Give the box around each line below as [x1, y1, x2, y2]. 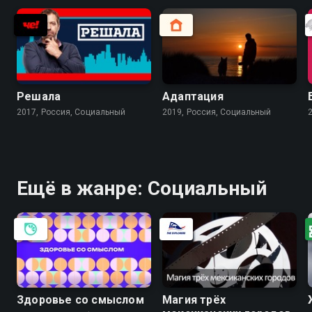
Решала [17, 89, 61, 103]
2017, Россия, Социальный [17, 107, 126, 117]
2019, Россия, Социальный [162, 107, 272, 117]
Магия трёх [162, 293, 226, 307]
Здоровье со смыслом [17, 293, 144, 307]
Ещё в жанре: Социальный [17, 176, 267, 200]
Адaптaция [162, 89, 224, 103]
